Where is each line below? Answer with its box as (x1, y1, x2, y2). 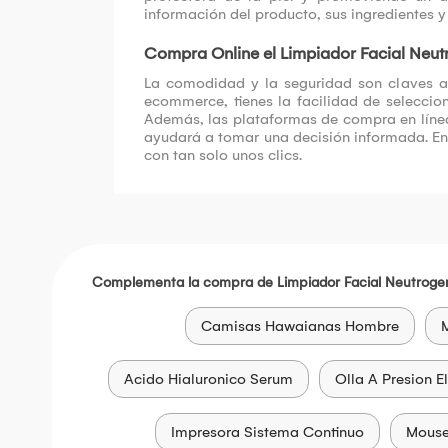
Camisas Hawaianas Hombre (200, 317, 399, 336)
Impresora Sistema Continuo (170, 423, 364, 442)
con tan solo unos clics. (144, 146, 302, 165)
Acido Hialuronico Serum (123, 370, 293, 389)
